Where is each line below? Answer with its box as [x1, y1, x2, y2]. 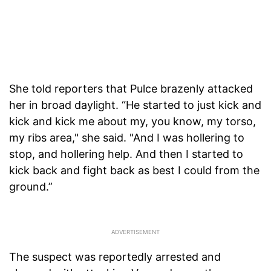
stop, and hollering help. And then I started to [9, 148, 243, 161]
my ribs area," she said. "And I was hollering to [9, 131, 244, 145]
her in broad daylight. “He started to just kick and [9, 99, 261, 112]
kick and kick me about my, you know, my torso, [9, 115, 256, 128]
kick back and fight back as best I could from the [9, 164, 260, 177]
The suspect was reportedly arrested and [9, 250, 221, 264]
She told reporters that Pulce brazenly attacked [9, 82, 253, 96]
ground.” [9, 180, 53, 194]
